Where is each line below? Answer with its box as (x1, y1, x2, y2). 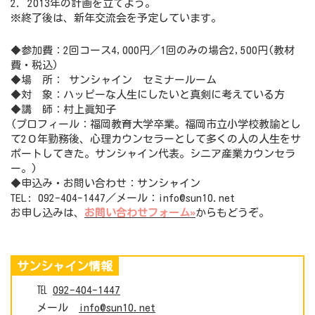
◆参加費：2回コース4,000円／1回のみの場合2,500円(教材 (11, 44, 295, 56)
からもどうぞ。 (195, 207, 269, 218)
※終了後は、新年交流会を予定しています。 (11, 12, 221, 23)
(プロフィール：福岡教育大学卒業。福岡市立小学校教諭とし (11, 118, 301, 129)
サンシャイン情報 (17, 259, 112, 272)
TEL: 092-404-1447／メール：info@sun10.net (11, 192, 235, 203)
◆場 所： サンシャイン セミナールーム (11, 74, 217, 85)
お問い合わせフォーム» (84, 207, 195, 218)
